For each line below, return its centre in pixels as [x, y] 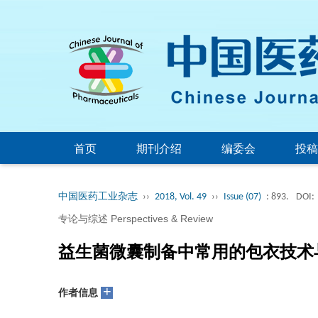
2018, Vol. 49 [181, 197]
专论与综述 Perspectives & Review [136, 219]
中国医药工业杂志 [98, 197]
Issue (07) [242, 197]
